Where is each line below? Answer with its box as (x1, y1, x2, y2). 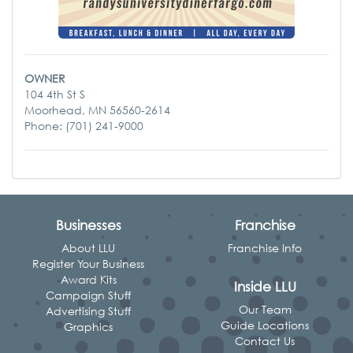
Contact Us (235, 334, 295, 347)
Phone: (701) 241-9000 (24, 118, 143, 132)
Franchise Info (228, 241, 302, 255)
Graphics (64, 320, 113, 333)
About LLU (61, 241, 115, 255)
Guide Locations (221, 318, 309, 332)
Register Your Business (32, 257, 144, 270)
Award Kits (60, 273, 117, 286)
